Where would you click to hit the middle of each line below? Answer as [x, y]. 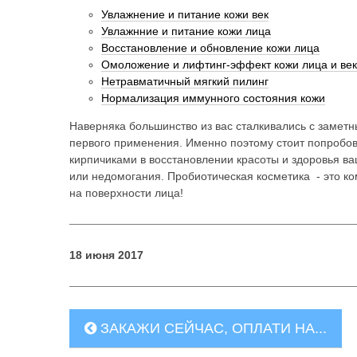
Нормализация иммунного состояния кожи [213, 98]
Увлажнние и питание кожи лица [186, 31]
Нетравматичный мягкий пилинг [185, 81]
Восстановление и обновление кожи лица [210, 47]
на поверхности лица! [126, 192]
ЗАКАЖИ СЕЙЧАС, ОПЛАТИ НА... [212, 328]
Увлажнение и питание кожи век [185, 14]
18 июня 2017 [106, 255]
